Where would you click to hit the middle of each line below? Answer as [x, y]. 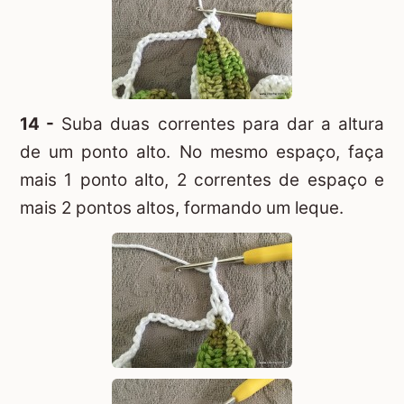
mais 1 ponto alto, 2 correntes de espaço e [202, 179]
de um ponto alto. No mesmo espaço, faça [202, 151]
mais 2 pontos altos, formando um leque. [182, 207]
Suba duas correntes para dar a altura [219, 124]
